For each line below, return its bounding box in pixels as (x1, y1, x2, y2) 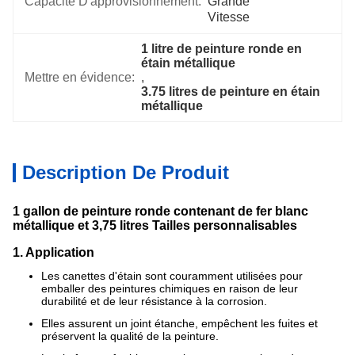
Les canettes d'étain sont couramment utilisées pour (41, 269, 303, 282)
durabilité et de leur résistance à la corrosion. (41, 295, 267, 307)
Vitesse (208, 10, 250, 24)
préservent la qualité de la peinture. (41, 330, 219, 342)
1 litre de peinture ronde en (141, 42, 303, 55)
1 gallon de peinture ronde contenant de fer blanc (13, 204, 308, 218)
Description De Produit (22, 162, 229, 183)
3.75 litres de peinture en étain (141, 85, 321, 98)
